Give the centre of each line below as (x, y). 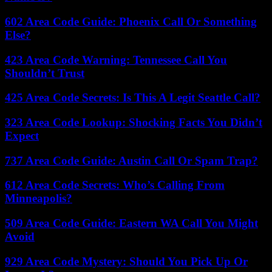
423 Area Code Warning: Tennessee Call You (116, 59)
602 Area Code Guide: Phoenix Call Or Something (131, 21)
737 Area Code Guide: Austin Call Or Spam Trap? (131, 160)
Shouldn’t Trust (45, 73)
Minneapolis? (39, 199)
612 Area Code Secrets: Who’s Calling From (115, 185)
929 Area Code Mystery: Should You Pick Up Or (126, 261)
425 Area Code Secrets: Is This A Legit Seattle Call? (133, 98)
